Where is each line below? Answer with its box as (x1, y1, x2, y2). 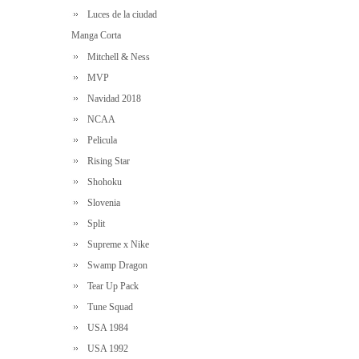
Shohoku (83, 176, 122, 188)
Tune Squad (83, 301, 133, 313)
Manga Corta (67, 30, 121, 41)
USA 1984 (83, 322, 128, 333)
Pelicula (83, 135, 117, 146)
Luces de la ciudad (83, 9, 157, 20)
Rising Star (83, 155, 130, 167)
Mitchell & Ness (83, 51, 150, 63)
